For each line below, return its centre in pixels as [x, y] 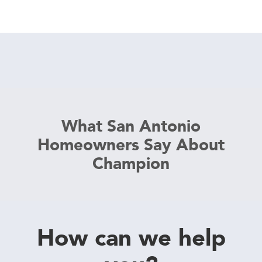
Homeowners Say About [131, 145]
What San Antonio [131, 126]
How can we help [131, 238]
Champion [131, 163]
